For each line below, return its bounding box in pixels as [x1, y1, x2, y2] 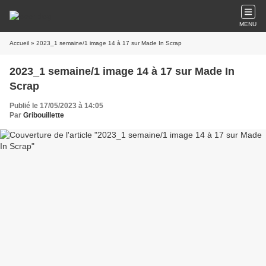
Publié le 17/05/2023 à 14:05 [9, 102, 103, 110]
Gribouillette [23, 111, 64, 119]
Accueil [9, 40, 29, 46]
